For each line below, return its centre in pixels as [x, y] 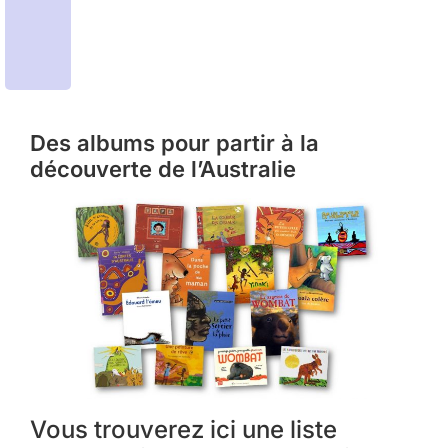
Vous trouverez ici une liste [183, 429]
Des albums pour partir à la [174, 142]
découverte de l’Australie [163, 168]
